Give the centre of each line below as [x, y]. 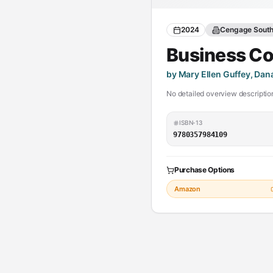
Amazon [188, 189]
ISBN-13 [191, 122]
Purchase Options [205, 170]
